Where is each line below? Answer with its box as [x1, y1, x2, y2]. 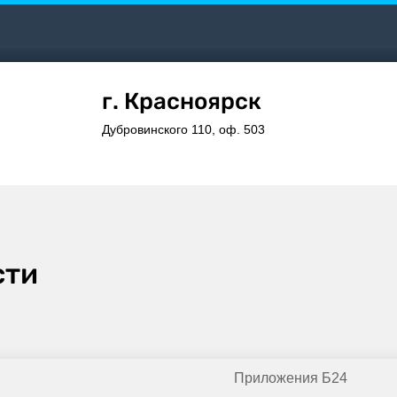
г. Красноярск [102, 88, 261, 115]
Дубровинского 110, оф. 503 [102, 122, 265, 136]
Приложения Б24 [234, 370, 347, 386]
